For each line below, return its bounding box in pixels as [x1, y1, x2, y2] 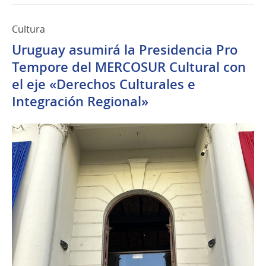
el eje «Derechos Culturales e [12, 75, 195, 94]
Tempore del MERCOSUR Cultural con [12, 58, 246, 77]
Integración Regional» [12, 93, 148, 111]
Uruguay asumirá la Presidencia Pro [12, 41, 237, 59]
